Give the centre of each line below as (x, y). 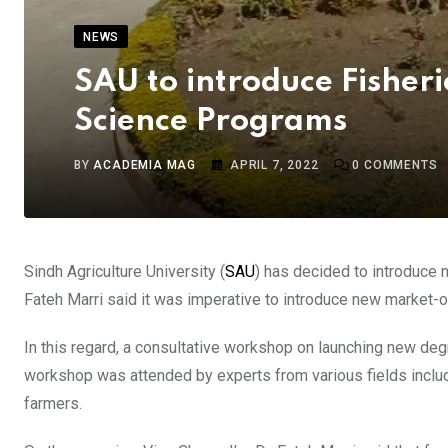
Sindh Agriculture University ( (124, 272)
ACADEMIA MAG (145, 165)
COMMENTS (399, 165)
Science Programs (210, 122)
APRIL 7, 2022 (274, 165)
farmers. (53, 404)
